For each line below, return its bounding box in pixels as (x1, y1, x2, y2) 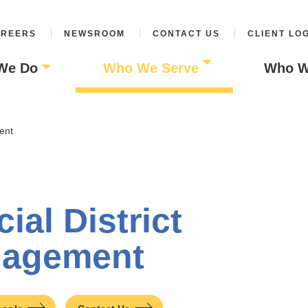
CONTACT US (152, 29, 220, 38)
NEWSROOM (63, 29, 125, 38)
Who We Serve (102, 60, 199, 76)
